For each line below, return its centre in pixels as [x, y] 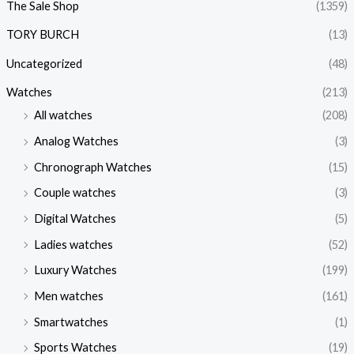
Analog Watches [76, 141]
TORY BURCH [42, 35]
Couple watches [75, 193]
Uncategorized [44, 63]
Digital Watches [75, 218]
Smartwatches [71, 322]
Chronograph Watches [92, 167]
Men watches [68, 296]
